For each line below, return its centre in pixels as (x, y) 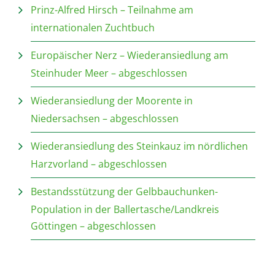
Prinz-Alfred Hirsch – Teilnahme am (112, 10)
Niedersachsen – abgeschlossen (104, 118)
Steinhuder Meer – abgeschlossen (109, 73)
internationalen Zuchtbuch (92, 28)
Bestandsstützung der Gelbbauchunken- (124, 192)
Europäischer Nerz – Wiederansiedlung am (129, 55)
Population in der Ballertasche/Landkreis (125, 209)
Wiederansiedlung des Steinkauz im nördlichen (139, 146)
